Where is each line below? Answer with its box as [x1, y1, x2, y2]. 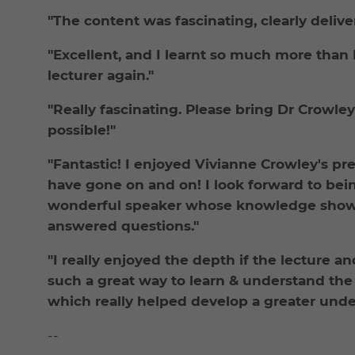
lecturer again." [48, 67, 154, 84]
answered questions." [48, 218, 199, 235]
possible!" [48, 122, 116, 139]
